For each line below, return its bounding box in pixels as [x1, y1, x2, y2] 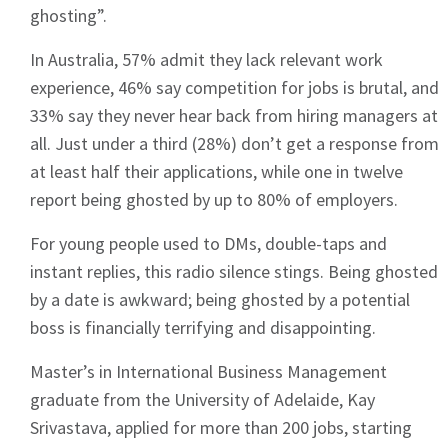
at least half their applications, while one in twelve [30, 160, 403, 184]
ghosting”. [30, 4, 107, 28]
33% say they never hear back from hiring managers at [30, 104, 438, 128]
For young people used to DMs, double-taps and [30, 232, 387, 256]
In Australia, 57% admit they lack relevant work [30, 48, 383, 72]
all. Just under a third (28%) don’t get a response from [30, 132, 439, 156]
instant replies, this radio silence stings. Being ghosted [30, 260, 438, 284]
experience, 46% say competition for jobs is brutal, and [30, 76, 439, 100]
